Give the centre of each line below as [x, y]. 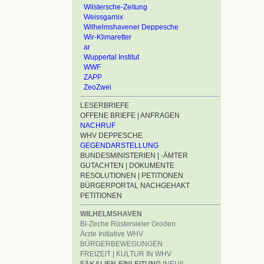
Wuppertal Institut [111, 57]
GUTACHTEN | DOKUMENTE [127, 166]
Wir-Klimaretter [108, 37]
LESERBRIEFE [105, 105]
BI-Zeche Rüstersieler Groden [128, 224]
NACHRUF [98, 126]
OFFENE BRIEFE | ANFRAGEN [130, 115]
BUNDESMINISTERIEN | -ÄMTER [134, 156]
